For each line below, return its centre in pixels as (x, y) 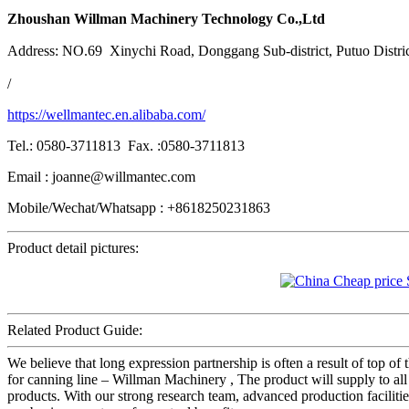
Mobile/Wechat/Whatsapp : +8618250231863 (139, 208)
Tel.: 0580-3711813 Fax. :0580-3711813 (128, 146)
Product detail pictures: (73, 248)
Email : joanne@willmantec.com (101, 177)
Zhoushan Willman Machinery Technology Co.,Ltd (166, 19)
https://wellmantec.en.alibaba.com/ (106, 115)
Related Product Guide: (75, 330)
